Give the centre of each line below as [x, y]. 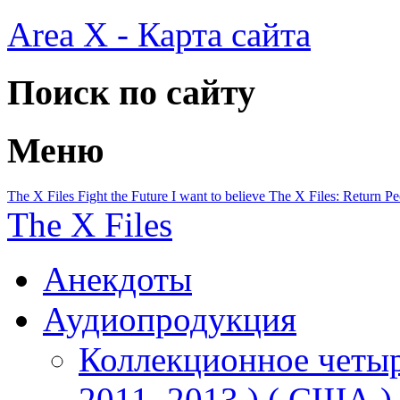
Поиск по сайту [131, 92]
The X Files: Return [327, 196]
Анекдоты [117, 279]
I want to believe [220, 196]
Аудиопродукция [170, 320]
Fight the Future [125, 196]
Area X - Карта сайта [159, 34]
